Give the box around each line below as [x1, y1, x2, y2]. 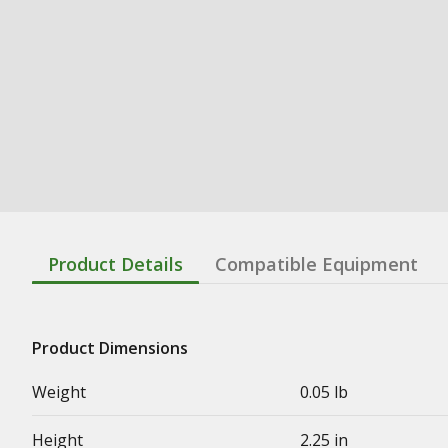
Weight [32, 381, 86, 403]
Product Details [48, 252, 183, 276]
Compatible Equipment [215, 252, 418, 276]
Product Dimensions [32, 337, 188, 359]
